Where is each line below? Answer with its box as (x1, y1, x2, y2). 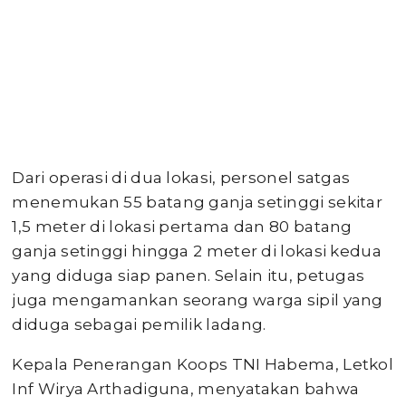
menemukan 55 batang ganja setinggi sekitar (12, 193, 383, 211)
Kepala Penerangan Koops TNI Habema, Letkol (12, 355, 394, 373)
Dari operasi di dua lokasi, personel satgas (12, 169, 351, 187)
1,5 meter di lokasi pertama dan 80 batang (12, 217, 353, 236)
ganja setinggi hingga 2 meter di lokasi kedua (12, 242, 382, 260)
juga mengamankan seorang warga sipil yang (12, 291, 383, 309)
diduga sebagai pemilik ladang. (12, 315, 266, 333)
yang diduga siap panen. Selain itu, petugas (12, 266, 365, 285)
